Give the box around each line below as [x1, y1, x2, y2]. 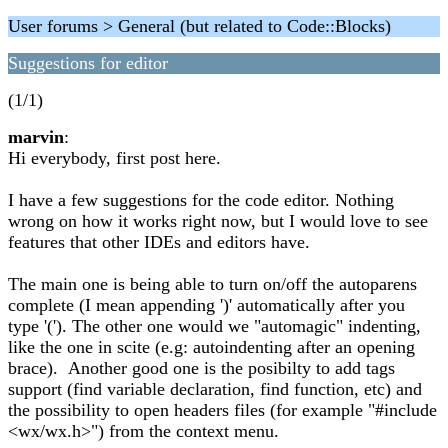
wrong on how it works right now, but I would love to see [8, 211, 428, 231]
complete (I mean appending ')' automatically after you [8, 295, 405, 315]
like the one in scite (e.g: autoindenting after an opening [8, 337, 415, 357]
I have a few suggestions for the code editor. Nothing [8, 190, 394, 210]
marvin [8, 127, 64, 147]
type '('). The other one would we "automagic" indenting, [8, 316, 421, 336]
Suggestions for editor [8, 53, 168, 73]
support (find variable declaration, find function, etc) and [8, 379, 422, 399]
